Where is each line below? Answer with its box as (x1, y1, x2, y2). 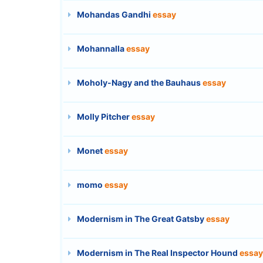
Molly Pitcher (75, 111, 131, 122)
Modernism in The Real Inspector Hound (75, 247, 240, 258)
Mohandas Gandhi (75, 9, 153, 19)
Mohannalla (75, 43, 126, 53)
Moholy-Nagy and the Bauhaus (75, 77, 203, 87)
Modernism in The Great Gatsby (75, 213, 206, 224)
